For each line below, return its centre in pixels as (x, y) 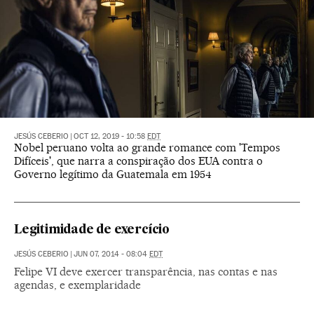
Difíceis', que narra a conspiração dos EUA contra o (138, 161)
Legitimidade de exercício (92, 231)
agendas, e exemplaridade (77, 285)
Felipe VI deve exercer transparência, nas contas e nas (146, 272)
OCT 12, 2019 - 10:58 (110, 137)
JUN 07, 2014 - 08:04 (111, 254)
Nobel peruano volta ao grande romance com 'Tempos (147, 148)
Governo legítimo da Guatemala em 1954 (113, 175)
